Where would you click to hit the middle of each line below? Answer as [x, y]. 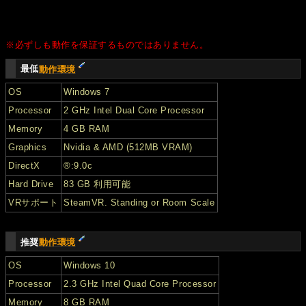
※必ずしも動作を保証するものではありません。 [107, 45]
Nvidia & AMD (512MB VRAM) [128, 148]
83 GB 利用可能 [97, 184]
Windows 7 [87, 92]
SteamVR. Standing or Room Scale [139, 203]
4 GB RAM [87, 129]
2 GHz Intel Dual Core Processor [134, 111]
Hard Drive [31, 184]
